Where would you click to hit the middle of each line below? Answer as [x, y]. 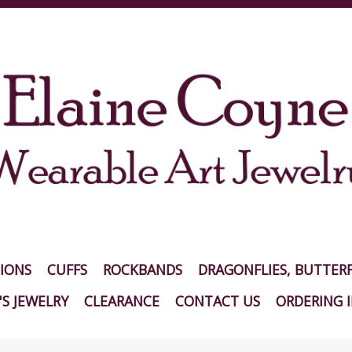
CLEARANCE [121, 301]
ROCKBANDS [142, 269]
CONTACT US [217, 301]
